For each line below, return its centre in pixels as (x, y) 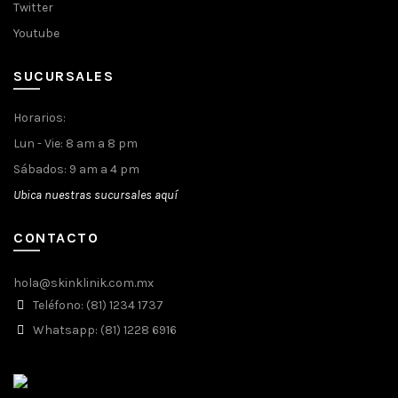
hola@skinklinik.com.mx (84, 283)
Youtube (36, 34)
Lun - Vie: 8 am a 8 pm (76, 144)
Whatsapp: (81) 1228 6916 (103, 330)
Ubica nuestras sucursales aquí (96, 195)
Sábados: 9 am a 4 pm (76, 170)
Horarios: (40, 118)
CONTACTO (56, 238)
